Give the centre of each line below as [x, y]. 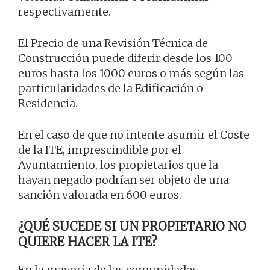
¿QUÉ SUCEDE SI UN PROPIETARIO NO [132, 227]
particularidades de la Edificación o [111, 89]
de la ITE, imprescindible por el [100, 150]
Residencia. [48, 104]
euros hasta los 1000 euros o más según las [131, 74]
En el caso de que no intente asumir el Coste [134, 135]
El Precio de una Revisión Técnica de [113, 43]
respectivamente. [64, 12]
